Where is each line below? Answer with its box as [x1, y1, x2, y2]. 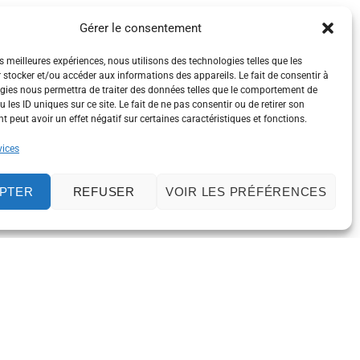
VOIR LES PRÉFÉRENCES [165, 184, 327, 198]
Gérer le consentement [79, 21, 202, 35]
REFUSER [72, 184, 135, 198]
